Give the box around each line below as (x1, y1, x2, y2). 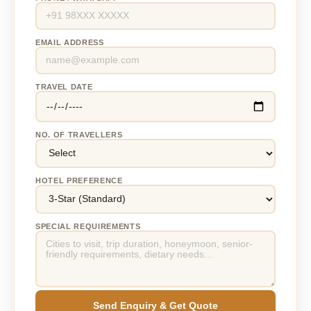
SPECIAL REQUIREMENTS (35, 221, 141, 230)
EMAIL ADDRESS (35, 37, 104, 47)
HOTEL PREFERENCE (35, 176, 123, 185)
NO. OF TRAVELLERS (35, 130, 123, 139)
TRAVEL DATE (35, 82, 93, 91)
